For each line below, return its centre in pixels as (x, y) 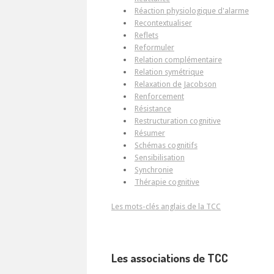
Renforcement (159, 97)
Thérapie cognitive (167, 182)
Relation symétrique (169, 72)
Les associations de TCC (170, 258)
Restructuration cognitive (177, 121)
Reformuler (154, 48)
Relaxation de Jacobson (175, 84)
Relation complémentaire (178, 60)
